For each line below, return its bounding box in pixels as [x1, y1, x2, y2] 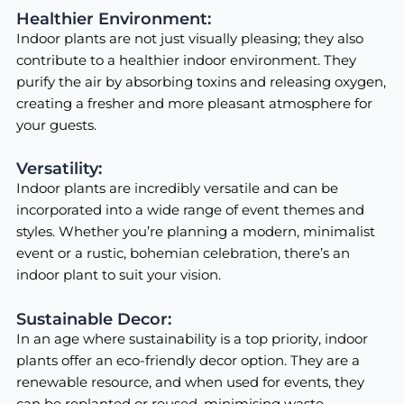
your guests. [15, 116, 96, 133]
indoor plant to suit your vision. [15, 267, 221, 284]
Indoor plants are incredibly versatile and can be [15, 180, 338, 197]
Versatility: [15, 158, 102, 179]
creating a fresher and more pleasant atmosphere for [15, 95, 372, 112]
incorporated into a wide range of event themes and [15, 202, 364, 219]
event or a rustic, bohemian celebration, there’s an [15, 245, 350, 262]
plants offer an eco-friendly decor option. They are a [15, 352, 360, 369]
